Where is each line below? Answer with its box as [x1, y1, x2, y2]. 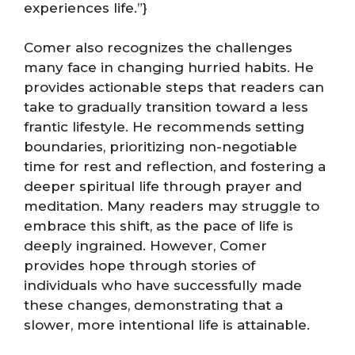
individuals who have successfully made [24, 277, 302, 294]
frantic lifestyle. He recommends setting [24, 119, 304, 136]
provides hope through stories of [24, 258, 255, 274]
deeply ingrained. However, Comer [24, 238, 267, 254]
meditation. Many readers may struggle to [24, 198, 319, 215]
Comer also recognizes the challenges [24, 40, 292, 56]
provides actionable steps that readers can [24, 79, 324, 96]
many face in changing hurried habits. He [24, 59, 314, 76]
